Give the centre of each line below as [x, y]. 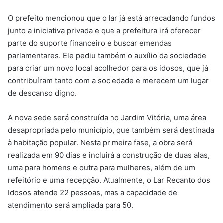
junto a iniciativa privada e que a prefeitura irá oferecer [104, 30]
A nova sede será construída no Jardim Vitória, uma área [107, 117]
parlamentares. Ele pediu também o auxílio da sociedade [107, 55]
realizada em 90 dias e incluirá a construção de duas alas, [109, 155]
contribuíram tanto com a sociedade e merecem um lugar [108, 80]
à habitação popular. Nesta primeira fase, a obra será [100, 142]
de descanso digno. [42, 93]
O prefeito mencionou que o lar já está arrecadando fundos [111, 18]
